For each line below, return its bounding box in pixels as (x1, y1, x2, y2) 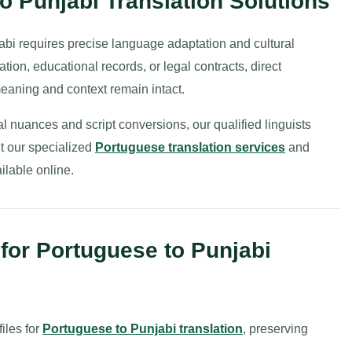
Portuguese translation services (95, 141, 285, 154)
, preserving (243, 322, 308, 335)
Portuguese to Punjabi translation (42, 322, 243, 335)
